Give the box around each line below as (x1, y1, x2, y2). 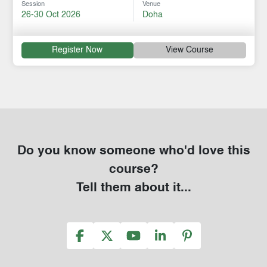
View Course (166, 46, 214, 55)
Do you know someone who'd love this (17, 144, 250, 157)
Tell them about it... (76, 181, 191, 194)
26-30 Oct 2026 (21, 10, 80, 19)
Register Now (52, 46, 103, 55)
